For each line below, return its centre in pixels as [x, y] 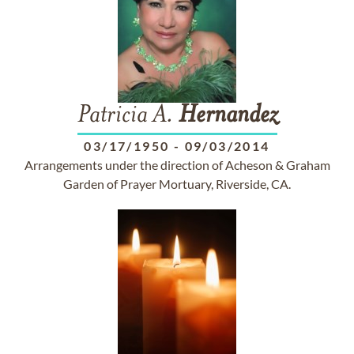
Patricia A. [128, 116]
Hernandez [228, 116]
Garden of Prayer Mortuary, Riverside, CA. [177, 184]
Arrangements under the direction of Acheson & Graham [177, 165]
